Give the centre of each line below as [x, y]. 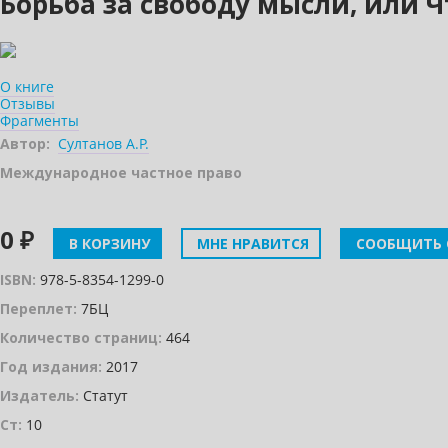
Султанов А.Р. [103, 144]
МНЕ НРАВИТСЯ [251, 244]
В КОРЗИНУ [107, 244]
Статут [103, 396]
